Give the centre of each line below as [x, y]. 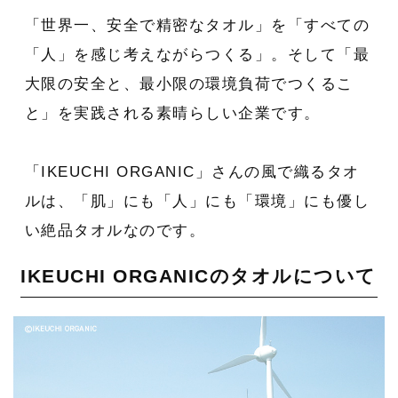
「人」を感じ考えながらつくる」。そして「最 [197, 54]
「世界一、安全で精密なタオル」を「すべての [197, 25]
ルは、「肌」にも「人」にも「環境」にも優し [197, 201]
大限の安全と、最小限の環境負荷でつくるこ [189, 84]
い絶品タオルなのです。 [115, 230]
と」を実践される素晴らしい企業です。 [172, 113]
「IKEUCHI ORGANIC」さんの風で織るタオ [192, 171]
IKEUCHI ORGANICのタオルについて [199, 275]
